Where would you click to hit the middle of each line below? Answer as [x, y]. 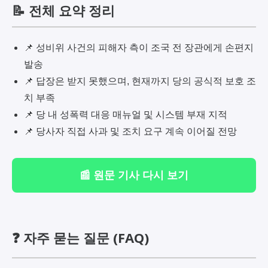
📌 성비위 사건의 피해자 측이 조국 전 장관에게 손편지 [139, 47]
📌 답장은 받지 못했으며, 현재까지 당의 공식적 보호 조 [140, 81]
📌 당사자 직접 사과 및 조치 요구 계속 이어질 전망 [130, 131]
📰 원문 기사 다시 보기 [134, 175]
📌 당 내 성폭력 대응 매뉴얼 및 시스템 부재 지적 [126, 114]
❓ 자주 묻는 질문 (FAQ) [80, 237]
